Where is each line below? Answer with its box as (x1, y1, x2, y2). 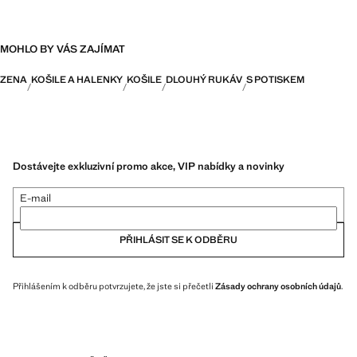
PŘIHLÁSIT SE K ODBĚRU (120, 233, 237, 246)
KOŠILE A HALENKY (31, 73, 123, 86)
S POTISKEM (246, 73, 304, 86)
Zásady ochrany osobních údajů (215, 280, 341, 292)
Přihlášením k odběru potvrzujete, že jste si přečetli (13, 280, 215, 292)
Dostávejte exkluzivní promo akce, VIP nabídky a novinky (13, 159, 284, 173)
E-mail (20, 190, 51, 205)
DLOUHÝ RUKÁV (166, 73, 242, 86)
